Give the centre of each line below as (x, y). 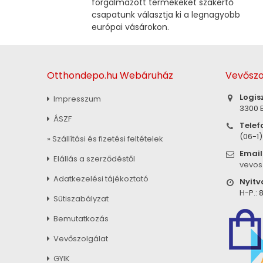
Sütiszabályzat (80, 198)
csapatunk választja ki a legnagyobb (166, 15)
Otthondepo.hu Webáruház (110, 76)
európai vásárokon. (130, 27)
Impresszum (76, 99)
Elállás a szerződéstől (93, 159)
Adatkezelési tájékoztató (100, 178)
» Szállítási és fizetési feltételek (105, 139)
